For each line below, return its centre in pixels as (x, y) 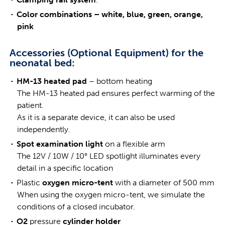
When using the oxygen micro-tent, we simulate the (111, 195)
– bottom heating (119, 81)
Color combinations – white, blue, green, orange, (109, 14)
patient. (30, 105)
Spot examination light (60, 144)
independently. (43, 129)
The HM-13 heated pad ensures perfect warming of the (116, 93)
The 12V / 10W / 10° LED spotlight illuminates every (108, 156)
